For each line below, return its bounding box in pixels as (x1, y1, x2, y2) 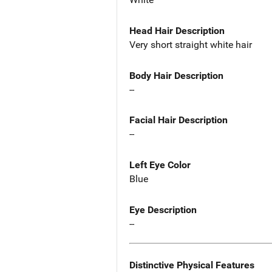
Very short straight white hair (129, 38, 252, 50)
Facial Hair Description (129, 114, 228, 126)
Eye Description (129, 204, 197, 216)
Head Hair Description (129, 24, 225, 36)
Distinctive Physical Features (129, 259, 254, 271)
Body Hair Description (129, 69, 223, 81)
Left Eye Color (129, 159, 191, 171)
